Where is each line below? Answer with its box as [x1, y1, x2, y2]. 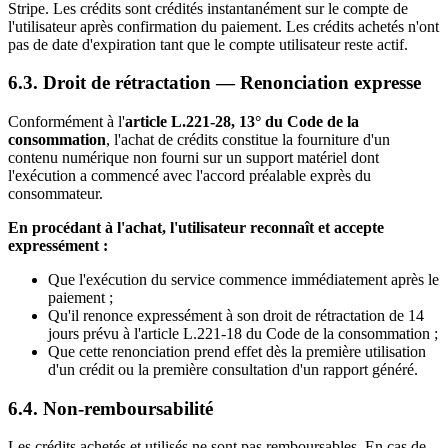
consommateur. [8, 185, 103, 203]
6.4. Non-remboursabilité [8, 397, 213, 419]
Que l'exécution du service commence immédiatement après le [48, 271, 439, 289]
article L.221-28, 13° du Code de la [125, 113, 359, 131]
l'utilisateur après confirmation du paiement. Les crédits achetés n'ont [8, 17, 439, 35]
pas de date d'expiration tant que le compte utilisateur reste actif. [8, 35, 408, 53]
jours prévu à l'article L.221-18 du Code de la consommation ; [48, 325, 438, 343]
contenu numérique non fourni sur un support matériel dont [8, 149, 379, 167]
